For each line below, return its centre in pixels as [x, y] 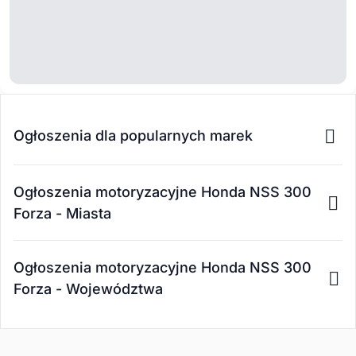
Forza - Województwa [88, 288]
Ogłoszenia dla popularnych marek [133, 136]
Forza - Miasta [62, 213]
